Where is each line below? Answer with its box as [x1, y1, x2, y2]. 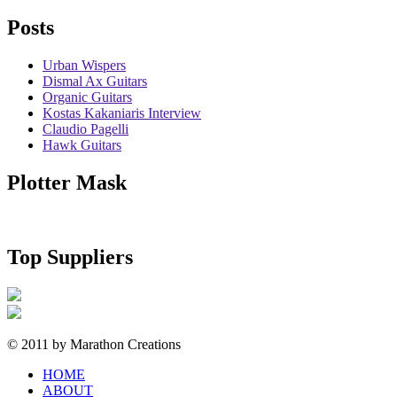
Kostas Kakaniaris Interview [43, 105, 201, 121]
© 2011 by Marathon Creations [7, 337, 181, 353]
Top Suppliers [7, 245, 133, 269]
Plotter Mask [7, 170, 127, 194]
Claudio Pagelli [43, 121, 128, 136]
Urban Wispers [43, 57, 126, 73]
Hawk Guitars [43, 136, 121, 152]
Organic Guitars [43, 89, 132, 105]
